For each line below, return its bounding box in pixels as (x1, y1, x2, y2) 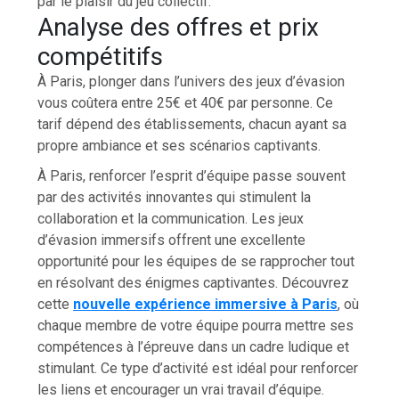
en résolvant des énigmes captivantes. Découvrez (37, 273, 350, 291)
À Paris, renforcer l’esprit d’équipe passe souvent (37, 167, 346, 184)
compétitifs (37, 41, 164, 71)
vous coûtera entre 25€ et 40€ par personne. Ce (37, 94, 334, 111)
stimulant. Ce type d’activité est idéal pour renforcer (37, 359, 359, 377)
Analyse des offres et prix (37, 12, 320, 42)
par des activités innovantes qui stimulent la (37, 188, 312, 206)
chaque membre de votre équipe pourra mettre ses (37, 316, 354, 334)
